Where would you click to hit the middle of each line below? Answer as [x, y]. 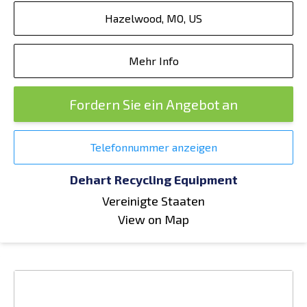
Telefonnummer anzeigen [153, 147]
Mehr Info [153, 61]
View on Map [153, 219]
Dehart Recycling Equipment [153, 180]
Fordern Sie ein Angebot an [153, 104]
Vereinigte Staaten [153, 201]
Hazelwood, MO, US [153, 18]
